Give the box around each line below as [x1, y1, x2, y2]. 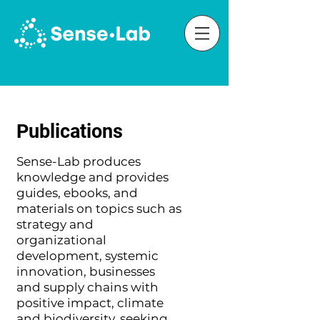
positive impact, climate [16, 296, 164, 310]
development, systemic [16, 249, 159, 263]
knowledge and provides [16, 170, 169, 184]
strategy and [16, 217, 94, 231]
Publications [16, 120, 123, 143]
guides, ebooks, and [16, 186, 138, 200]
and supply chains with [16, 280, 159, 294]
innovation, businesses [16, 264, 155, 279]
